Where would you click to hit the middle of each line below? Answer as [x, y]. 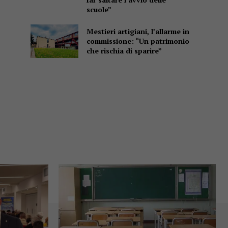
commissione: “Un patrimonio [138, 41]
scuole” [99, 10]
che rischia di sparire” [124, 51]
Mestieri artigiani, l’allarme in [138, 32]
